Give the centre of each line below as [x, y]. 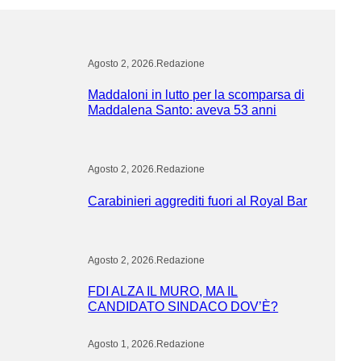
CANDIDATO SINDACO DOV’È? [183, 307]
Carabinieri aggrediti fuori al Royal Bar [198, 200]
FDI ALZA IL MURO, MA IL [163, 291]
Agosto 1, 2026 [121, 344]
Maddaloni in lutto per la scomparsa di [197, 95]
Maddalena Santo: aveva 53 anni [183, 110]
